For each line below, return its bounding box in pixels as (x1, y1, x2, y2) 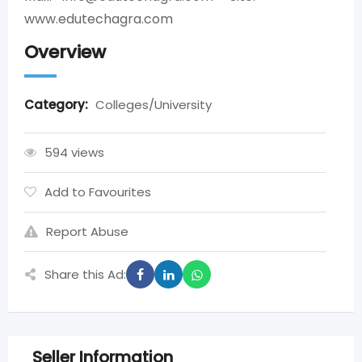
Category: (24, 96, 91, 113)
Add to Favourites (44, 183, 151, 200)
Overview (24, 40, 106, 65)
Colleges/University (95, 96, 212, 113)
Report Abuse (46, 223, 128, 240)
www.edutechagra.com (24, 10, 173, 28)
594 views (44, 144, 104, 161)
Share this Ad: (44, 265, 126, 283)
